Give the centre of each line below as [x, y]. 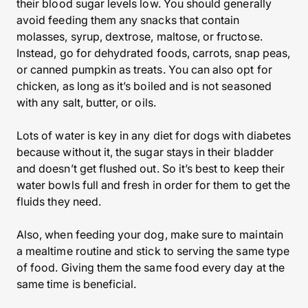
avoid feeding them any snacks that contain [128, 20]
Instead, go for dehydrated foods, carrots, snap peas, [153, 53]
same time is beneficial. [77, 284]
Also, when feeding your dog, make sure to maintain [150, 234]
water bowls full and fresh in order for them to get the [154, 185]
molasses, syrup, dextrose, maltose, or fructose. [140, 36]
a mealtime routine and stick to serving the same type [153, 251]
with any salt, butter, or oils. [86, 102]
